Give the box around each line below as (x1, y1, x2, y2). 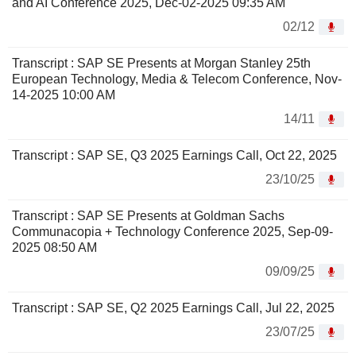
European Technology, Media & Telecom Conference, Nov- (12, 72, 342, 87)
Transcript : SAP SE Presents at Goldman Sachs (12, 209, 284, 223)
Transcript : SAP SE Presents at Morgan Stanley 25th (12, 56, 311, 71)
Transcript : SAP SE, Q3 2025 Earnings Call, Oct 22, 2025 (12, 149, 337, 163)
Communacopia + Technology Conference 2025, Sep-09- (12, 225, 333, 239)
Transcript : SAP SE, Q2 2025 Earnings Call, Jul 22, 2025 (12, 301, 335, 315)
